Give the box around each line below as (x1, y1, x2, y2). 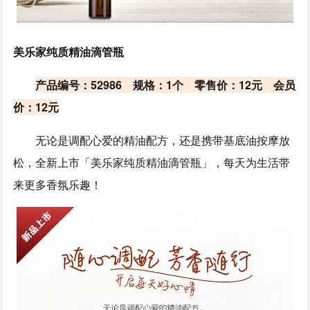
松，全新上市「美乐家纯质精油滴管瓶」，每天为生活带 (13, 154, 291, 170)
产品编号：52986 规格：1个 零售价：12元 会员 (35, 76, 296, 93)
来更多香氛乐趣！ (13, 176, 102, 192)
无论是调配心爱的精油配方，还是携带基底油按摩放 (35, 131, 291, 148)
